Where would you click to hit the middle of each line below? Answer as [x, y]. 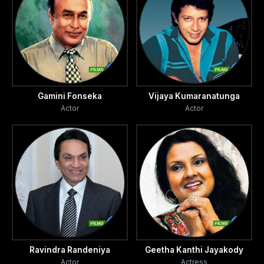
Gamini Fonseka [70, 96]
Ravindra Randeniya [70, 250]
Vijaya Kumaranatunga [194, 96]
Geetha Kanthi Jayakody [194, 250]
